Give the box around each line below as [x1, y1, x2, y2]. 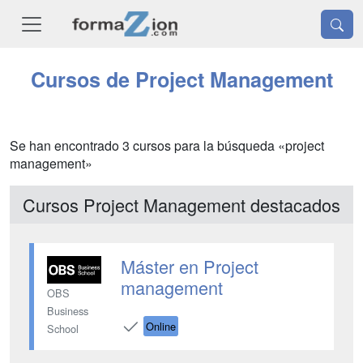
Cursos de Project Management [30, 65, 333, 95]
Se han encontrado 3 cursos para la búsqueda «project [10, 136, 324, 156]
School [47, 320, 79, 336]
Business [47, 302, 88, 318]
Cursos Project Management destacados [23, 192, 340, 218]
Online [145, 318, 176, 334]
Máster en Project [120, 254, 258, 280]
